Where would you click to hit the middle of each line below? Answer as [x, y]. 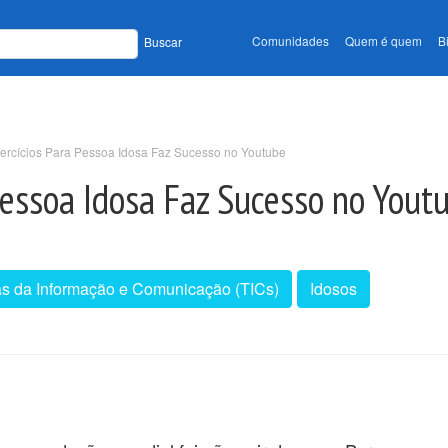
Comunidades [290, 41]
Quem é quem [383, 41]
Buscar [163, 42]
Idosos [333, 288]
